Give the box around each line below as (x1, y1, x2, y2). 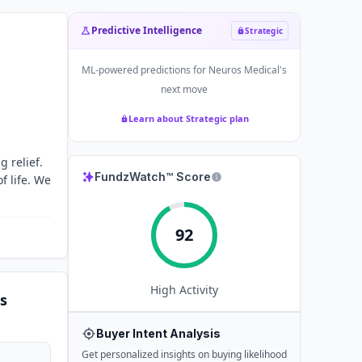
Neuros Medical (208, 63, 280, 77)
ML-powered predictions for (82, 63, 208, 77)
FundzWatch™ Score (95, 170, 211, 183)
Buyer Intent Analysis (96, 326, 221, 340)
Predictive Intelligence (91, 23, 202, 37)
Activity (176, 282, 218, 297)
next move (161, 82, 208, 96)
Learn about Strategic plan (128, 112, 249, 124)
